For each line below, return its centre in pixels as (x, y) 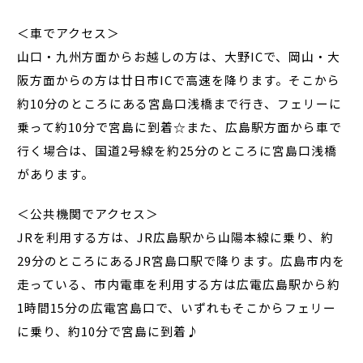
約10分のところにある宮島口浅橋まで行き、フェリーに (180, 103)
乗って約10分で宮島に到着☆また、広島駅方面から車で (180, 126)
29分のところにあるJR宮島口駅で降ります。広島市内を (181, 260)
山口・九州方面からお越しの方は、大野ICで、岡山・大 (179, 56)
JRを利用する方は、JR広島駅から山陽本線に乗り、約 (176, 237)
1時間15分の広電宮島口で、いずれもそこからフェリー (177, 307)
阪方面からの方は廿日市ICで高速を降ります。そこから (179, 79)
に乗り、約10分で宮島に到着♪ (109, 331)
